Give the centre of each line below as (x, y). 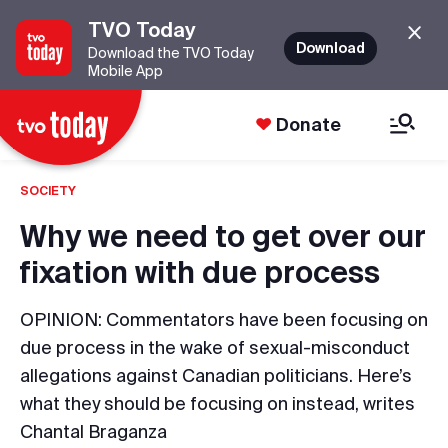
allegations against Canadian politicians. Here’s (216, 375)
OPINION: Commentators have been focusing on (224, 319)
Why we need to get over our (223, 236)
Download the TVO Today (171, 53)
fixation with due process (200, 272)
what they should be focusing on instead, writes (217, 403)
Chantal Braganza (93, 431)
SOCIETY (48, 190)
